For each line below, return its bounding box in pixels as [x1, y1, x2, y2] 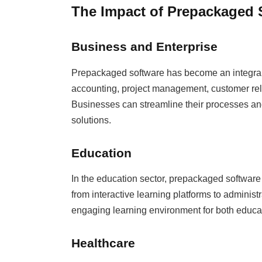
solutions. [71, 115, 111, 125]
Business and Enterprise [71, 40, 218, 54]
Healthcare [71, 236, 135, 250]
